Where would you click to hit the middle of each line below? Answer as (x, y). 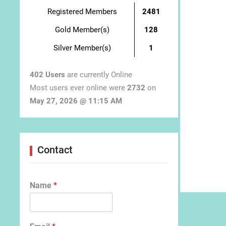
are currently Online (99, 75)
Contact (55, 150)
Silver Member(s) (82, 48)
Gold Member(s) (82, 30)
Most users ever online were (78, 88)
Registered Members (82, 11)
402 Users (47, 75)
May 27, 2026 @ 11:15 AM (76, 101)
